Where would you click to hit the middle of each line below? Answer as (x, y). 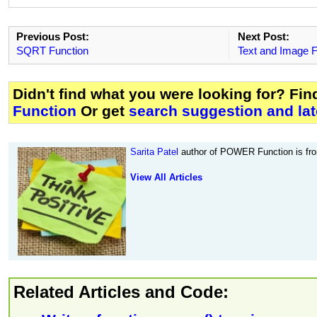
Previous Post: (53, 36)
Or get (103, 110)
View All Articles (166, 177)
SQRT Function (52, 50)
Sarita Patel (154, 151)
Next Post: (263, 36)
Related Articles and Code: (121, 292)
